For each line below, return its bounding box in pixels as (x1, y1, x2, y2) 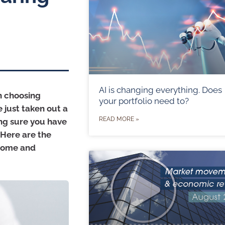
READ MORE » (98, 115, 139, 123)
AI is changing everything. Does (98, 84, 222, 95)
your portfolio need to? (98, 95, 189, 106)
